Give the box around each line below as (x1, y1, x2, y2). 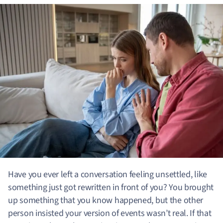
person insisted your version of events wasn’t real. (8, 207, 188, 220)
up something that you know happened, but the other (8, 194, 204, 207)
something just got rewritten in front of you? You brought (8, 181, 214, 194)
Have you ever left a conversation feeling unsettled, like (8, 168, 207, 181)
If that (188, 207, 212, 220)
